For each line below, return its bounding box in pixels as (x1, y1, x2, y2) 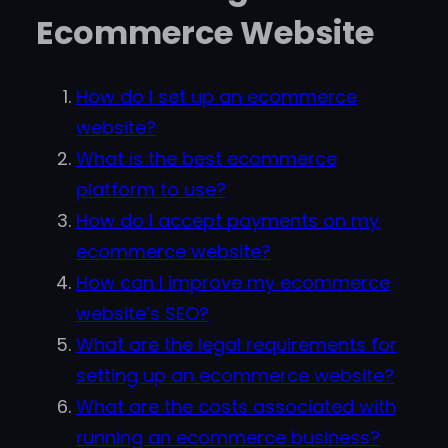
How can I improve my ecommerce (76, 270, 390, 296)
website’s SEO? (76, 301, 209, 327)
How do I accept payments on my (76, 208, 379, 234)
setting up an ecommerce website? (76, 363, 394, 389)
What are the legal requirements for (76, 332, 397, 358)
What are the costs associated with (76, 394, 396, 420)
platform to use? (76, 177, 226, 203)
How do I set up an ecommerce (76, 84, 357, 110)
